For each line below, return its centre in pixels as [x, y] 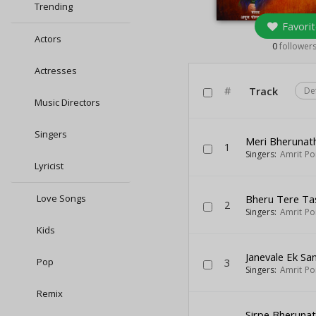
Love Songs [60, 198]
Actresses [56, 71]
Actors [48, 39]
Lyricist [49, 166]
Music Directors [67, 102]
